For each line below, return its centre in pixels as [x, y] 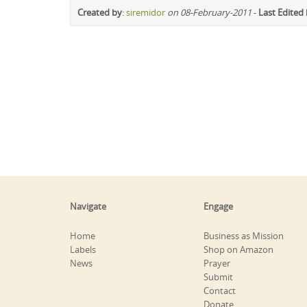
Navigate [88, 206]
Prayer [217, 263]
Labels [83, 249]
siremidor [146, 12]
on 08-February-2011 [209, 12]
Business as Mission [244, 235]
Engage [218, 206]
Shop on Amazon [238, 249]
